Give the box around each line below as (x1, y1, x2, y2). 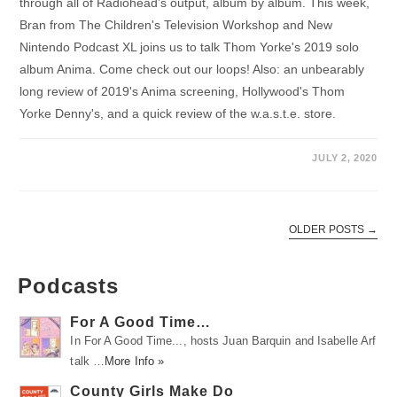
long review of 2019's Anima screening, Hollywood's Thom (19, 83, 346, 98)
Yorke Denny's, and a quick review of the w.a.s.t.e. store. (19, 105, 337, 121)
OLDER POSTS (288, 222, 367, 236)
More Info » (105, 354, 165, 368)
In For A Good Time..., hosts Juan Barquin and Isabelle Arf (70, 333, 377, 347)
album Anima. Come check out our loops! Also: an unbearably (19, 61, 365, 76)
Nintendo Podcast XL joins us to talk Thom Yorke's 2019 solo (19, 39, 360, 54)
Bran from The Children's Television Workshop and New (19, 17, 333, 32)
